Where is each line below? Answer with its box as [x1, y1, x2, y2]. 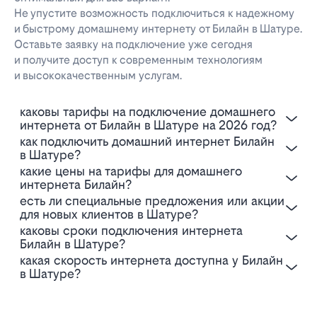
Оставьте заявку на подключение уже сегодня [14, 38, 253, 52]
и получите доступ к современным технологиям [14, 53, 263, 67]
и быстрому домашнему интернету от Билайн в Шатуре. [14, 22, 302, 36]
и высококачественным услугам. [14, 69, 182, 83]
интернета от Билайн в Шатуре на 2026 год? [20, 117, 277, 133]
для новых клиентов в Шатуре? [20, 207, 198, 222]
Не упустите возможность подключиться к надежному [14, 6, 294, 21]
